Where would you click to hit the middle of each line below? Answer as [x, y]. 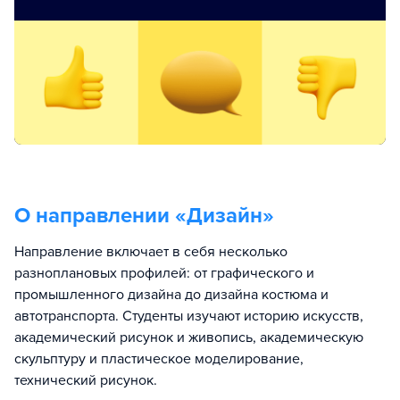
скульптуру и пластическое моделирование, [159, 358]
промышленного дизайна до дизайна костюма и [171, 294]
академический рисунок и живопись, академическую [189, 337]
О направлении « [100, 215]
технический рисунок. [86, 380]
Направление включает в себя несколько [151, 251]
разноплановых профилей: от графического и [164, 273]
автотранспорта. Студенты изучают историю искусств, [189, 316]
